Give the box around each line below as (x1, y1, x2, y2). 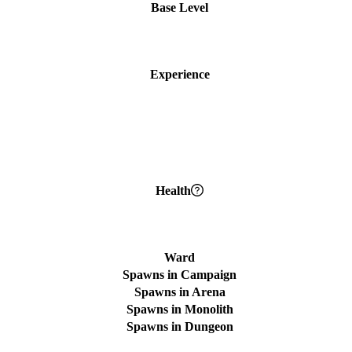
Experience (149, 67, 210, 81)
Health (156, 183, 191, 197)
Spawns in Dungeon (126, 319, 233, 333)
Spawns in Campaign (123, 267, 236, 281)
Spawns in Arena (134, 284, 225, 299)
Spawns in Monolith (126, 302, 233, 316)
